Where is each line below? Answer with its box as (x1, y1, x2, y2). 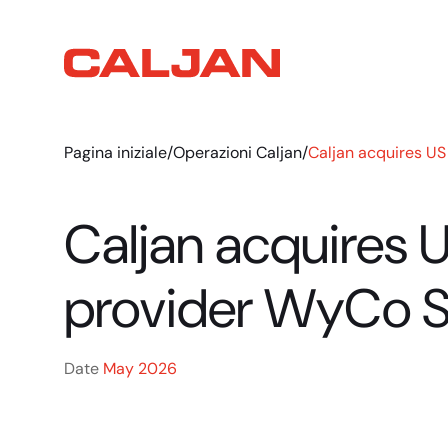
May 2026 (103, 358, 177, 379)
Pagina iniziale (64, 142, 167, 163)
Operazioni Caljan (173, 142, 302, 163)
